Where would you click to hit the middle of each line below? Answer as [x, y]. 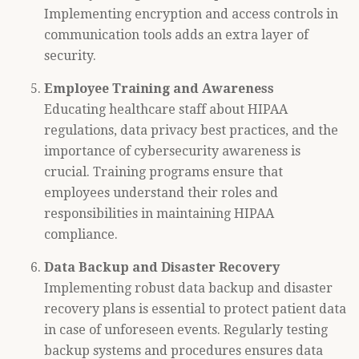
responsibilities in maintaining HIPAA [159, 214]
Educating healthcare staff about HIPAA [166, 109]
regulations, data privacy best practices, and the [191, 130]
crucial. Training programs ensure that [163, 172]
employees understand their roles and [161, 193]
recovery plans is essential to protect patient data [195, 309]
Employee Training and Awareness [159, 89]
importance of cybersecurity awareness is [172, 151]
